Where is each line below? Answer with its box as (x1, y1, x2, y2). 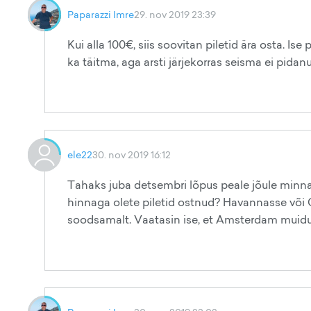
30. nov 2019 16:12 (92, 148, 171, 161)
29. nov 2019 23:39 (134, 8, 216, 21)
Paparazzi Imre (67, 8, 134, 21)
